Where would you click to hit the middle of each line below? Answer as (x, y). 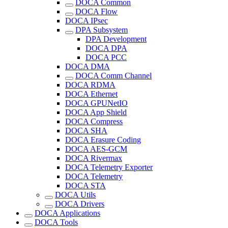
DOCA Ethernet (91, 94)
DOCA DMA (88, 67)
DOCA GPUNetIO (96, 103)
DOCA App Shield (96, 112)
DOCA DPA (106, 48)
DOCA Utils (75, 195)
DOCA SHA (86, 131)
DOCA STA (85, 186)
